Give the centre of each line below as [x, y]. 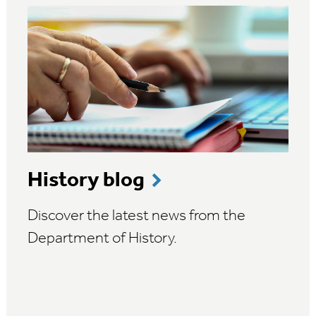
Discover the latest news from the [136, 216]
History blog [86, 181]
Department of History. [102, 238]
